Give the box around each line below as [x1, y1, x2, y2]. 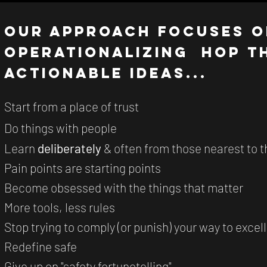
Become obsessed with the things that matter [4, 179, 243, 195]
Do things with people [4, 120, 117, 135]
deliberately [38, 140, 101, 156]
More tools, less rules [4, 199, 115, 215]
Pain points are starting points [4, 160, 161, 175]
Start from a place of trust [4, 98, 139, 114]
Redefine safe [4, 238, 77, 254]
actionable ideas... [4, 63, 207, 82]
